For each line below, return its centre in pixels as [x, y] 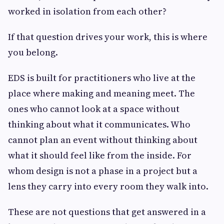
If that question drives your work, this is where [108, 37]
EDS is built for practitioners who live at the [102, 78]
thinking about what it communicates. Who [99, 124]
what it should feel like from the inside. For [100, 155]
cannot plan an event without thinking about [103, 140]
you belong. [33, 52]
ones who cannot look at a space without [94, 109]
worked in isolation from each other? [87, 11]
